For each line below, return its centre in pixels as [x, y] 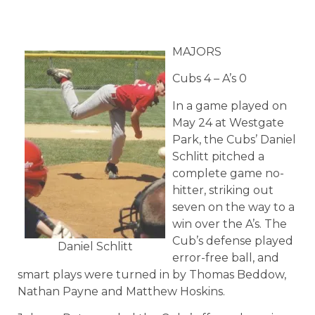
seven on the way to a [233, 207]
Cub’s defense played [233, 240]
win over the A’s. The [230, 224]
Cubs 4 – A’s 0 [210, 79]
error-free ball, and [226, 257]
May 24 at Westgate [228, 122]
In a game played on [230, 105]
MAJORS [197, 52]
